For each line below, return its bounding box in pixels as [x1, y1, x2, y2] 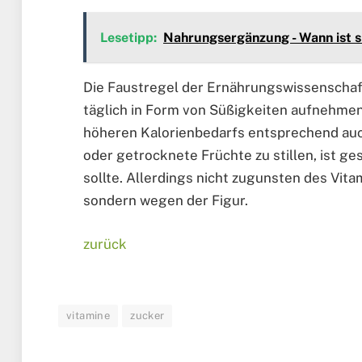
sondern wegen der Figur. [83, 192, 248, 208]
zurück [83, 235, 127, 252]
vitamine [66, 309, 111, 322]
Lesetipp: [100, 29, 157, 45]
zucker [130, 309, 165, 322]
